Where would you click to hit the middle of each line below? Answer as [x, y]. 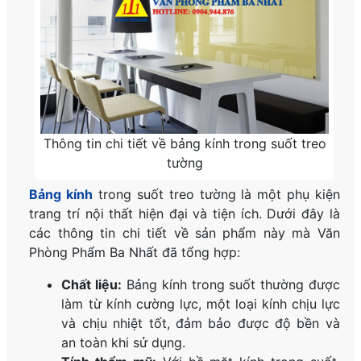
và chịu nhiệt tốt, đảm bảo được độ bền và [201, 324]
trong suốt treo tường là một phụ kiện [216, 195]
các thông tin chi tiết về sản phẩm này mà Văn [185, 233]
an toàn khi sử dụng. [124, 343]
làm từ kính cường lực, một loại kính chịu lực [201, 304]
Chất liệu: [92, 285]
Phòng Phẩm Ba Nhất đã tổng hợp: [135, 253]
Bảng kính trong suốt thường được [231, 285]
